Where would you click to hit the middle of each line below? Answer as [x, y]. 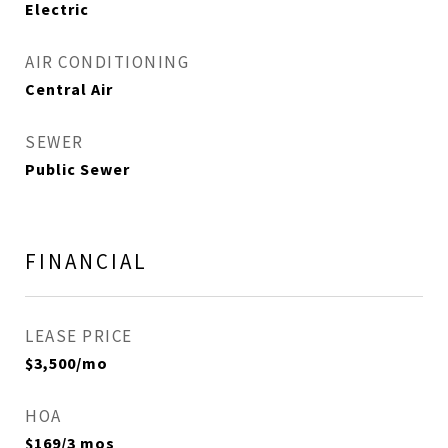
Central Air [69, 89]
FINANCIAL [86, 261]
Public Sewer [77, 169]
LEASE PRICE [79, 336]
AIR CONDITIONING [107, 62]
